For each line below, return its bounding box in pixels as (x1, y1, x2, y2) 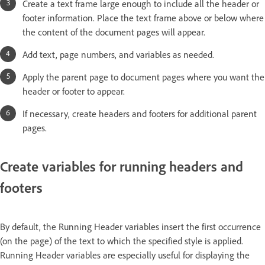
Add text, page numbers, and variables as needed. (22, 48, 214, 60)
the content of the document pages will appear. (22, 25, 205, 38)
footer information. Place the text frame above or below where (22, 11, 264, 24)
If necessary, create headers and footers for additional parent (22, 107, 257, 119)
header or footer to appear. (22, 85, 125, 97)
